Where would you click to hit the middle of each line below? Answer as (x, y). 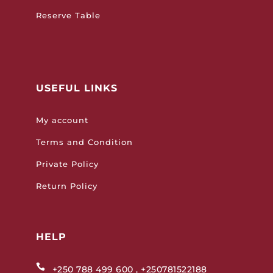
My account (62, 120)
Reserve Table (68, 16)
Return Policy (66, 186)
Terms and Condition (84, 142)
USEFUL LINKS (76, 88)
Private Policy (67, 164)
